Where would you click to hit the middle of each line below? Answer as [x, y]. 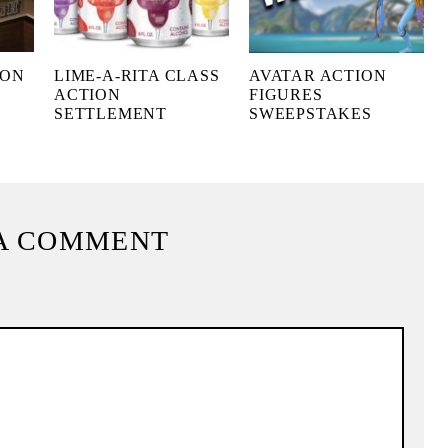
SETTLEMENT [111, 114]
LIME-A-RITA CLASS [137, 76]
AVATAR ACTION [318, 76]
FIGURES [286, 95]
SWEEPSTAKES [310, 114]
